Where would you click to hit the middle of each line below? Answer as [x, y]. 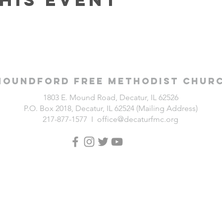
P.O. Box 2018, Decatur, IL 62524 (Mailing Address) [111, 108]
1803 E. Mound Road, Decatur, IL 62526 [111, 97]
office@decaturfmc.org [138, 119]
